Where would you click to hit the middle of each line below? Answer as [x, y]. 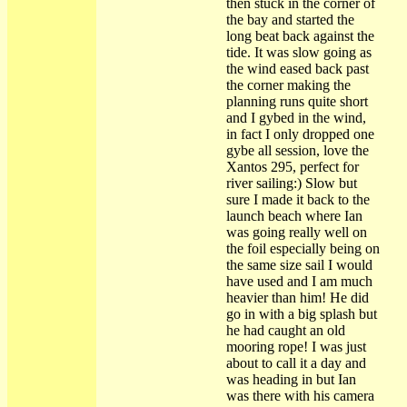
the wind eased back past [297, 69]
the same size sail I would [299, 265]
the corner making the [288, 85]
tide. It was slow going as [298, 52]
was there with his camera [300, 396]
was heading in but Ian [291, 379]
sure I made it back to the [298, 199]
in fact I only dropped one [300, 134]
